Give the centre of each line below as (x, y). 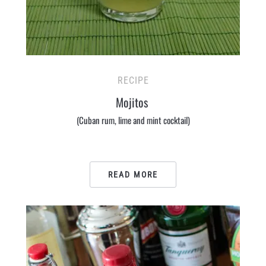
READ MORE (133, 175)
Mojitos (133, 102)
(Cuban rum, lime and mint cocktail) (133, 120)
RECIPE (133, 80)
